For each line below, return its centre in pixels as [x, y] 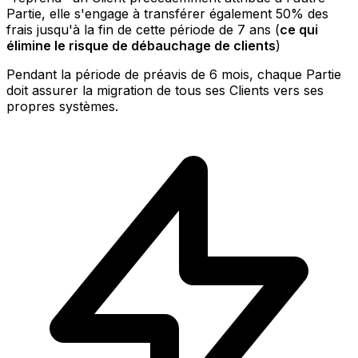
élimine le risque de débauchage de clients [141, 45]
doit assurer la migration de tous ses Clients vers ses [165, 90]
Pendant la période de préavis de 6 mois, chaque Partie [174, 74]
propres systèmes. [62, 106]
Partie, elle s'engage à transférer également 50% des [167, 13]
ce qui [299, 29]
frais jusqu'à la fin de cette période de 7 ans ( [143, 29]
